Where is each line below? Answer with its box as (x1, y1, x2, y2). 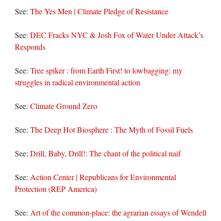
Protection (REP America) (15, 183, 97, 194)
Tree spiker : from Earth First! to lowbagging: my (30, 65, 183, 75)
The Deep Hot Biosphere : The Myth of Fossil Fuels (30, 124, 193, 135)
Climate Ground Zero (30, 100, 97, 111)
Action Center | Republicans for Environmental (30, 171, 176, 182)
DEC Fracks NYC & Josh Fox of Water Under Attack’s (30, 29, 203, 40)
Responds (15, 41, 45, 52)
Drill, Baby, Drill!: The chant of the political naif (30, 147, 181, 158)
